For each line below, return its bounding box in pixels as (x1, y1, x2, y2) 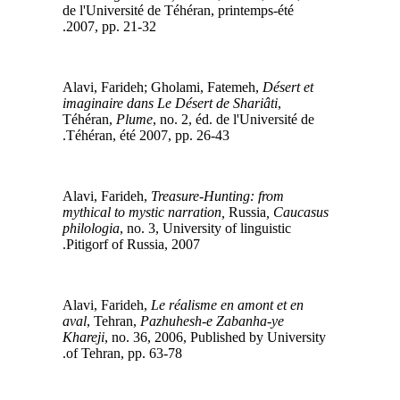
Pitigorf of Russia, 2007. (75, 236, 209, 252)
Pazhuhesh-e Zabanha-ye (149, 312, 293, 329)
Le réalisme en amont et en (160, 296, 312, 312)
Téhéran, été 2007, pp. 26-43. (75, 127, 238, 143)
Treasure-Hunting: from (160, 187, 293, 204)
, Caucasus (275, 204, 337, 220)
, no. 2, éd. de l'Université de (162, 111, 323, 127)
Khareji (71, 329, 113, 345)
